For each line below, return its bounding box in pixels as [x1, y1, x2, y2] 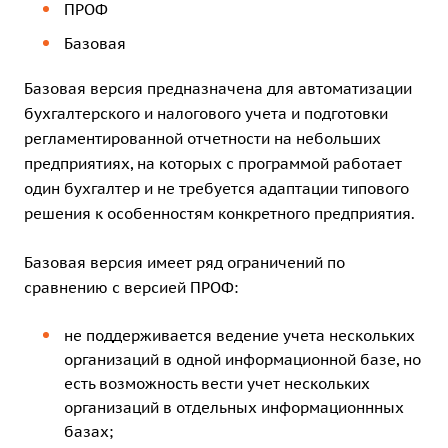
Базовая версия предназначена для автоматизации [24, 78, 412, 98]
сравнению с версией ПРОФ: [24, 277, 238, 297]
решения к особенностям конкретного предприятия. [24, 203, 415, 223]
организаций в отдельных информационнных [64, 397, 404, 417]
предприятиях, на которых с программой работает [24, 153, 402, 173]
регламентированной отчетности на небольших [24, 128, 381, 148]
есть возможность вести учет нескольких [64, 373, 370, 393]
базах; [64, 421, 113, 441]
